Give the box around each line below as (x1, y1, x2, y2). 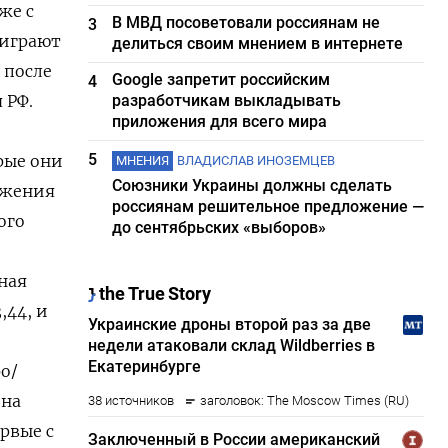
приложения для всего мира (112, 112, 328, 131)
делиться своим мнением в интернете (112, 34, 404, 53)
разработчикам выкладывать (112, 91, 342, 110)
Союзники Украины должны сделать (112, 176, 393, 195)
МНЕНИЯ (116, 153, 170, 168)
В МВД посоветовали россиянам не (112, 13, 381, 32)
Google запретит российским (112, 70, 331, 89)
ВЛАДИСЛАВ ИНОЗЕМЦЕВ (177, 153, 336, 168)
